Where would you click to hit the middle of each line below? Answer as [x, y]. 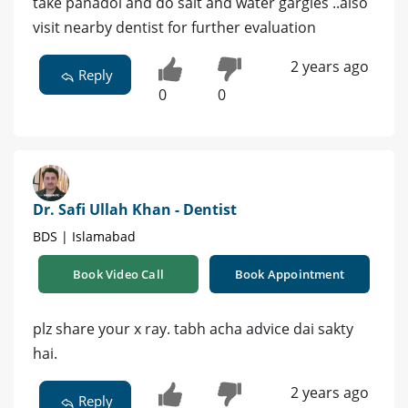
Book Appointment [290, 274]
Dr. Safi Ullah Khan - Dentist [135, 209]
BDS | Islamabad [84, 236]
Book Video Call [118, 274]
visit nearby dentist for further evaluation [174, 27]
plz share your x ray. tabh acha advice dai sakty [193, 328]
